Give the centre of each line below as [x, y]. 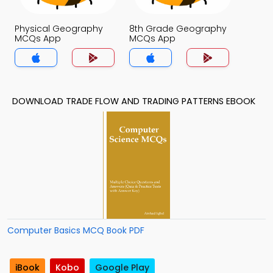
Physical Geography [59, 29]
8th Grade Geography [178, 29]
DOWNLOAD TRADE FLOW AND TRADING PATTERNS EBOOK [134, 101]
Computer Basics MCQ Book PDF [76, 230]
